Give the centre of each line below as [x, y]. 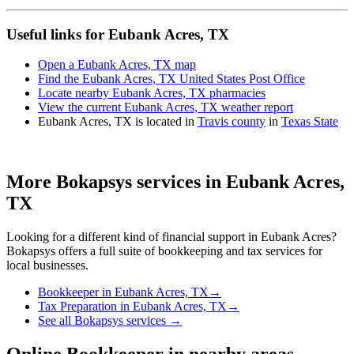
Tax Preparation [77, 307]
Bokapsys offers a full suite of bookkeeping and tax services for [164, 251]
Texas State [310, 122]
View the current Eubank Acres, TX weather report [166, 107]
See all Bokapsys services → [110, 321]
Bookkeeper [68, 292]
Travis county [232, 122]
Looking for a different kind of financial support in [134, 237]
